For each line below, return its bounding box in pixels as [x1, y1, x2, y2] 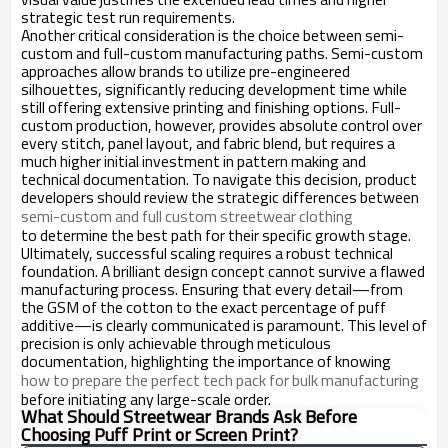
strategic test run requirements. [21, 5, 235, 29]
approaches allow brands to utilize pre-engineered [21, 59, 350, 83]
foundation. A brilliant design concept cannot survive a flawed [21, 259, 425, 283]
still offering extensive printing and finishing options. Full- [21, 95, 401, 119]
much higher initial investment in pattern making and [21, 149, 366, 173]
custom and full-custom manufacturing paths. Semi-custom [21, 41, 423, 65]
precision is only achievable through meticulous [21, 331, 331, 355]
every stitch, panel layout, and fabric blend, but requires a [21, 131, 395, 155]
